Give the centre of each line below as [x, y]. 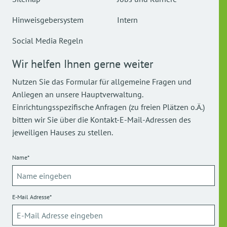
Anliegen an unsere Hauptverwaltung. [78, 94]
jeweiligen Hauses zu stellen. [63, 132]
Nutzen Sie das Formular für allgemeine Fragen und [102, 82]
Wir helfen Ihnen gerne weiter [83, 64]
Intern [127, 20]
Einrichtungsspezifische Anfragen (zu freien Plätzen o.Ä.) [108, 107]
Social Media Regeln [48, 41]
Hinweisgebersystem [48, 20]
